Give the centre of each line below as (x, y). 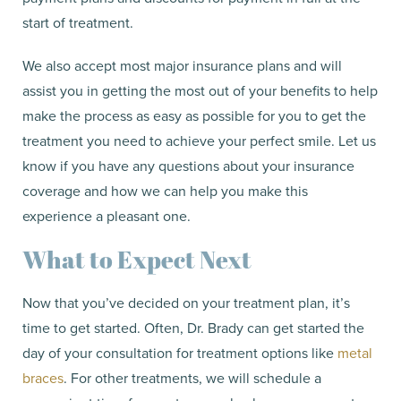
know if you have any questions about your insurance (188, 165)
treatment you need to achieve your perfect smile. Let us (199, 140)
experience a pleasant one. (107, 215)
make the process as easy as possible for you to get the (194, 115)
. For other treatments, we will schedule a (192, 377)
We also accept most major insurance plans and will (182, 65)
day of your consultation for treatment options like (180, 352)
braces (43, 377)
